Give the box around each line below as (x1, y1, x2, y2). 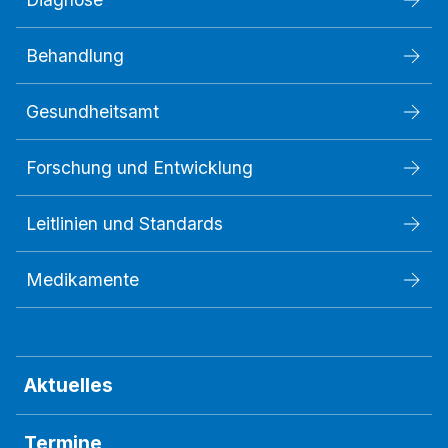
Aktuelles (24, 373, 113, 398)
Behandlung (26, 45, 124, 67)
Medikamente (26, 269, 139, 291)
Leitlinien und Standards (26, 213, 223, 235)
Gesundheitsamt (26, 101, 159, 123)
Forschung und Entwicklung (26, 157, 253, 179)
